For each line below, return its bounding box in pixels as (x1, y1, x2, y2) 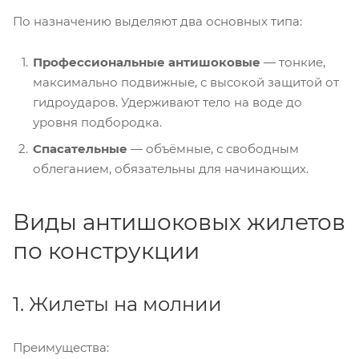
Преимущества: (13, 339, 109, 355)
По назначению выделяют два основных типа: (13, 13, 302, 29)
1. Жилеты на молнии (13, 292, 222, 316)
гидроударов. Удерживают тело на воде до (33, 94, 302, 110)
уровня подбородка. (33, 114, 162, 130)
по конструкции (13, 236, 200, 264)
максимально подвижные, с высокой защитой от (33, 74, 339, 90)
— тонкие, (260, 54, 325, 70)
